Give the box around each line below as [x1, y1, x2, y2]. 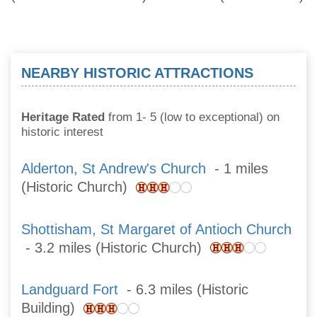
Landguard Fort [21, 282, 118, 298]
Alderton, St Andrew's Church [21, 161, 206, 177]
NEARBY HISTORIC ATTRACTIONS [21, 65, 253, 81]
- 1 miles [206, 161, 268, 177]
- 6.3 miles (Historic [118, 282, 248, 298]
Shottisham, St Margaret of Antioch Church [21, 221, 292, 237]
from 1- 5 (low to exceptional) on [105, 110, 279, 125]
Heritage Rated [21, 110, 105, 125]
